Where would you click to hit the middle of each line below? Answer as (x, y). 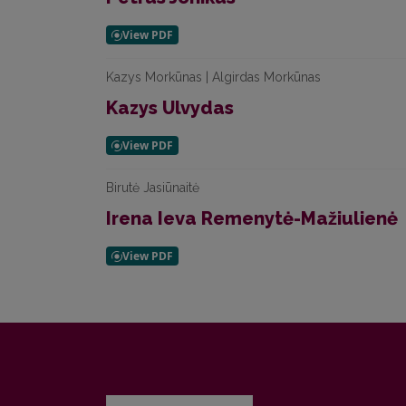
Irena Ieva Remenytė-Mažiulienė (252, 218)
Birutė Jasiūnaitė (153, 188)
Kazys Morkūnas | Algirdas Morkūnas (213, 77)
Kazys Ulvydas (170, 108)
